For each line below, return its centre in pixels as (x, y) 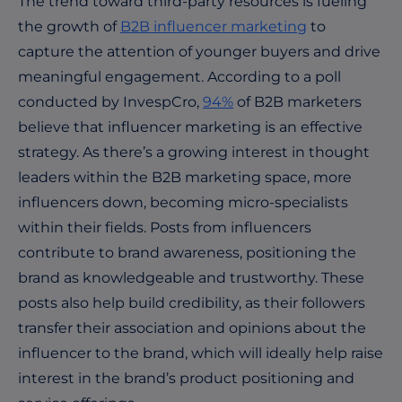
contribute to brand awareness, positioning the (187, 252)
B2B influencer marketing (214, 26)
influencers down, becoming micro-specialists (183, 202)
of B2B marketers (297, 101)
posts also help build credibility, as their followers (192, 302)
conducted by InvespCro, (110, 101)
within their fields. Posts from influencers (165, 227)
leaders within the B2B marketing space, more (185, 177)
